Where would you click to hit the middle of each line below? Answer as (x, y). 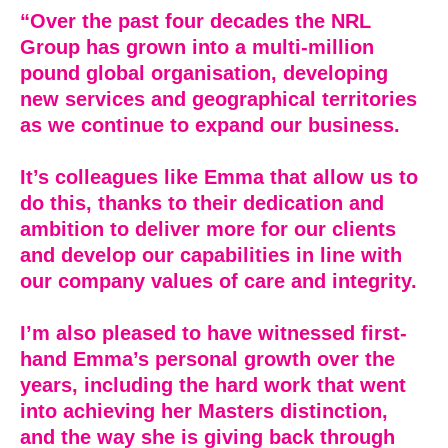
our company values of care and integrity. (218, 281)
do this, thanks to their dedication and (202, 203)
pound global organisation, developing (204, 73)
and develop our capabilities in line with (211, 255)
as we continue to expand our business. (210, 125)
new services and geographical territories (218, 99)
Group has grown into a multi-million (197, 47)
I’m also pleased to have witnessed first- (213, 333)
